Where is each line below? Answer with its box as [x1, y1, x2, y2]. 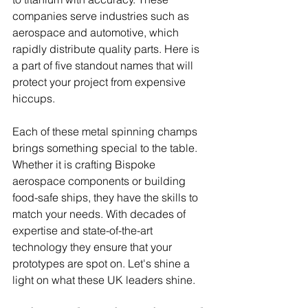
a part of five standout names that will [12, 58, 196, 73]
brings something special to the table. [12, 141, 200, 155]
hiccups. [12, 91, 55, 106]
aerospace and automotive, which [12, 25, 181, 40]
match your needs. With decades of [12, 207, 188, 221]
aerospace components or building [12, 174, 188, 188]
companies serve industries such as [12, 9, 192, 23]
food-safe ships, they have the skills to [12, 190, 201, 205]
